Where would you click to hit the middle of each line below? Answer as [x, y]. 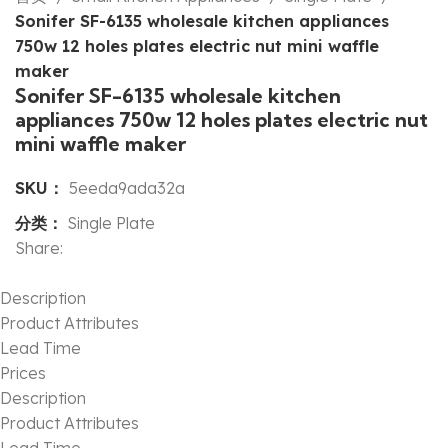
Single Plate [111, 223]
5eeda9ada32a [127, 188]
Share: [39, 248]
